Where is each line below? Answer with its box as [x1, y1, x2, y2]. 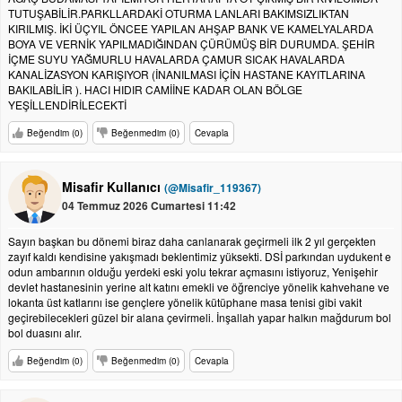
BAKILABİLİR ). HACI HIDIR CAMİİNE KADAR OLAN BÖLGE [8, 82, 302, 97]
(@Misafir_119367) [164, 179, 261, 196]
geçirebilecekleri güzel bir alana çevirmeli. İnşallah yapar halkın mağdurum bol [8, 310, 391, 325]
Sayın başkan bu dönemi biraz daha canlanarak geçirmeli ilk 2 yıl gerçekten [8, 233, 376, 249]
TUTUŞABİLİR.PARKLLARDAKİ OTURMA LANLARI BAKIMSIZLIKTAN [8, 5, 349, 21]
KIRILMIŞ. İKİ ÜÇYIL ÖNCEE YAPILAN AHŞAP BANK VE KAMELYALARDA [8, 21, 373, 36]
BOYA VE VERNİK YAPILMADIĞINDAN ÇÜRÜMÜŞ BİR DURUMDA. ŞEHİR [8, 36, 375, 51]
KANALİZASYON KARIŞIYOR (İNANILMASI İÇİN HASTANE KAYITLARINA [8, 66, 365, 82]
